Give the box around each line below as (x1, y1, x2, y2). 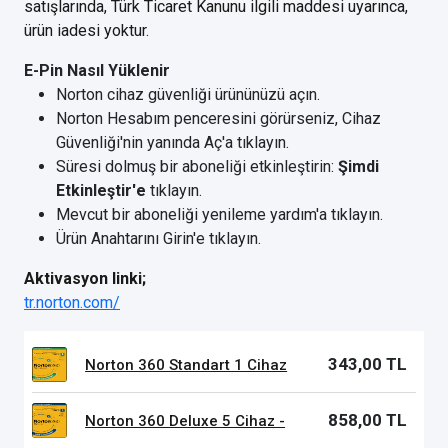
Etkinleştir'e (56, 181, 146, 200)
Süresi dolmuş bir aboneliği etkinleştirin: (56, 157, 338, 176)
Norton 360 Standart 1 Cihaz (85, 355, 288, 374)
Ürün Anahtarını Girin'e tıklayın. (56, 229, 261, 248)
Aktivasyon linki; (24, 269, 146, 288)
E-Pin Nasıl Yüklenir (24, 61, 170, 80)
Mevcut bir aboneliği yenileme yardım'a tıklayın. (56, 205, 383, 224)
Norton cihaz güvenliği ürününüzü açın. (56, 85, 320, 104)
